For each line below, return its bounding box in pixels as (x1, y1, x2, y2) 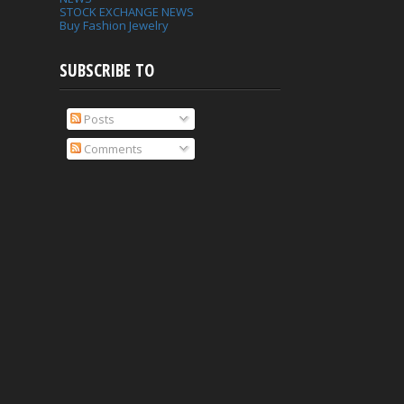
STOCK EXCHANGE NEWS (60, 4, 194, 21)
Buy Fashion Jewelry (60, 17, 169, 34)
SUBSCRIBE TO (60, 59, 154, 83)
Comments (80, 140, 142, 157)
